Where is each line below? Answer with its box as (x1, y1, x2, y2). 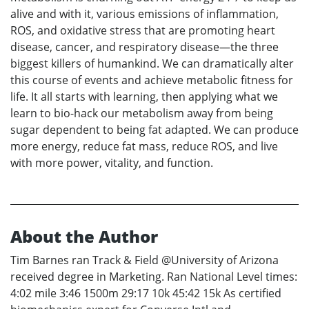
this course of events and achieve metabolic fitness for (10, 72, 293, 88)
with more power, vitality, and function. (10, 154, 213, 170)
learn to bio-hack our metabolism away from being (10, 105, 273, 121)
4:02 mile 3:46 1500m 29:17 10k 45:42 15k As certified (10, 285, 281, 301)
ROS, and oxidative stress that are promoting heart (10, 22, 275, 38)
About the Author (10, 224, 158, 248)
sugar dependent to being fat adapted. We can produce (10, 121, 299, 137)
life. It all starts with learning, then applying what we (10, 88, 278, 104)
